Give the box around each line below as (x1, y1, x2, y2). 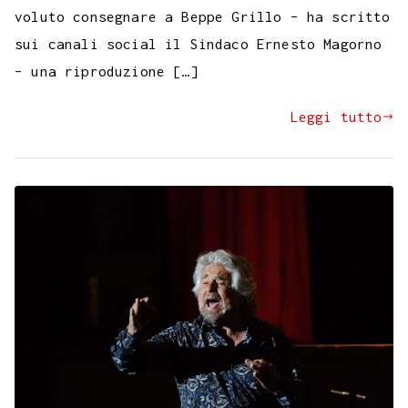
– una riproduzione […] (15, 63, 199, 80)
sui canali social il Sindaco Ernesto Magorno (15, 36, 382, 53)
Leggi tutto (290, 108, 382, 126)
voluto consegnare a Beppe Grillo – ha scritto (15, 8, 391, 25)
